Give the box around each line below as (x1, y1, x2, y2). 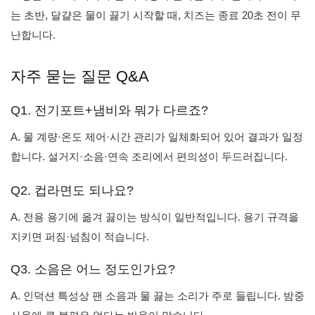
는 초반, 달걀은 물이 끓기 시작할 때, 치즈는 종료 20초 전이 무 (11, 9, 301, 21)
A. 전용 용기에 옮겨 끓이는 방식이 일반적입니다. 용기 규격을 (11, 211, 299, 223)
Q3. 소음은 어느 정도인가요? (11, 262, 175, 276)
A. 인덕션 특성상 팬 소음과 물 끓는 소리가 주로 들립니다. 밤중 (11, 290, 304, 302)
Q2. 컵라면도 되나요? (11, 184, 134, 198)
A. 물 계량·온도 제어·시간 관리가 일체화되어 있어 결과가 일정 (11, 131, 303, 143)
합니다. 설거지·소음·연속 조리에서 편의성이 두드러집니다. (11, 150, 288, 162)
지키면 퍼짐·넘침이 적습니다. (11, 231, 149, 243)
